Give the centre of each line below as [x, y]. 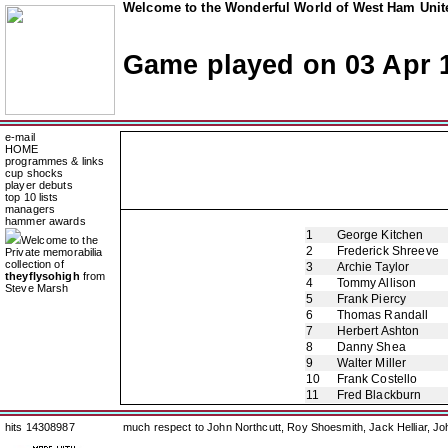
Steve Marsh [37, 288]
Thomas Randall [382, 315]
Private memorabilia [54, 252]
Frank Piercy [371, 299]
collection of [34, 264]
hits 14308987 [40, 427]
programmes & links [55, 161]
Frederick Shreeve [387, 251]
